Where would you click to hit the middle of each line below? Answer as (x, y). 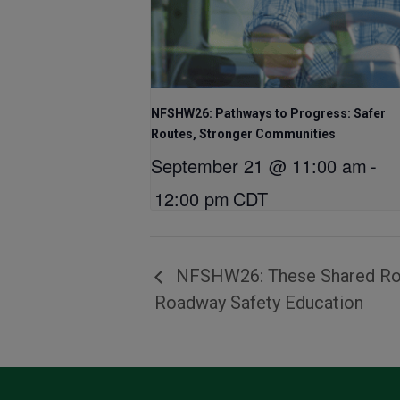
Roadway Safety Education (259, 302)
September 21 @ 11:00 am (259, 166)
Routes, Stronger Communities (243, 134)
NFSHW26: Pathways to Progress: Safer (268, 114)
